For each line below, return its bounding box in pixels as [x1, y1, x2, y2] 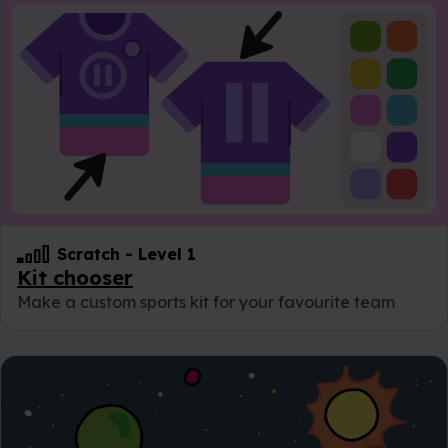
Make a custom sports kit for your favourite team [17, 292, 395, 313]
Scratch [57, 244, 120, 265]
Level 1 [138, 244, 196, 265]
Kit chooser [17, 265, 133, 291]
